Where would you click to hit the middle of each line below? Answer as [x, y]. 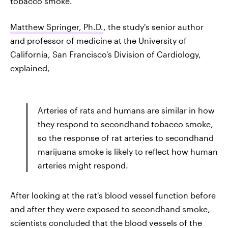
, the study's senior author [153, 27]
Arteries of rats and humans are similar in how [126, 110]
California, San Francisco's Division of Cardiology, [106, 54]
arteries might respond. [83, 165]
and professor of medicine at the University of [98, 40]
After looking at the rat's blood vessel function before [113, 195]
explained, [30, 68]
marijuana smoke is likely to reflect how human [128, 151]
